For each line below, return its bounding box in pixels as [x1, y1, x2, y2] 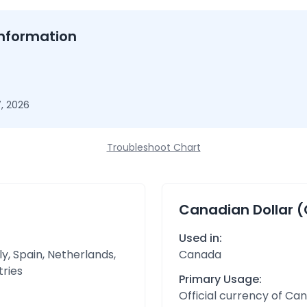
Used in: [179, 230, 222, 246]
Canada [179, 247, 221, 262]
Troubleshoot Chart [106, 140, 201, 154]
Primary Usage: [179, 271, 262, 287]
